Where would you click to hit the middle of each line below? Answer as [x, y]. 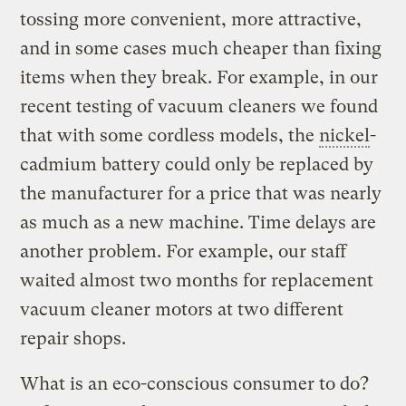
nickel [345, 135]
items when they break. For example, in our [199, 77]
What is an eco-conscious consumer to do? [195, 383]
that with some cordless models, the [170, 135]
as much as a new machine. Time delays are [198, 222]
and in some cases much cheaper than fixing [201, 48]
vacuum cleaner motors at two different [182, 309]
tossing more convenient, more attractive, [191, 19]
